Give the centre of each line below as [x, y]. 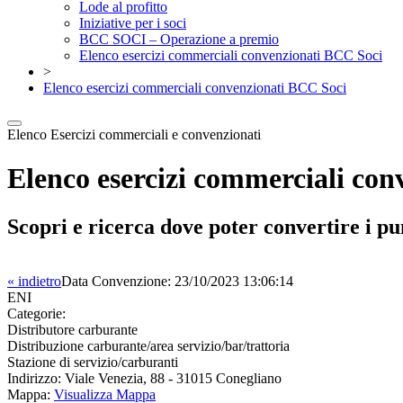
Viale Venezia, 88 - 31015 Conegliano [173, 378]
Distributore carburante [72, 330]
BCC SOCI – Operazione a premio [179, 39]
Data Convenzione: [116, 281]
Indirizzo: [34, 378]
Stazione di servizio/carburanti [93, 362]
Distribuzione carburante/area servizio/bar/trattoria [148, 346]
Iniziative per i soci [133, 23]
